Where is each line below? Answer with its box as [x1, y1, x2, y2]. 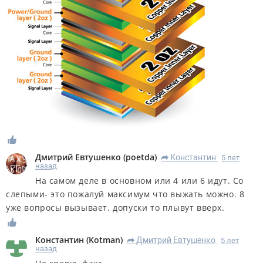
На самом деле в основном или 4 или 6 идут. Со [35, 174, 244, 186]
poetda [126, 151, 154, 163]
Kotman [89, 234, 120, 245]
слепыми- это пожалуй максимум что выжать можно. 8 [6, 188, 245, 200]
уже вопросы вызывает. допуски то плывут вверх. [6, 201, 225, 213]
